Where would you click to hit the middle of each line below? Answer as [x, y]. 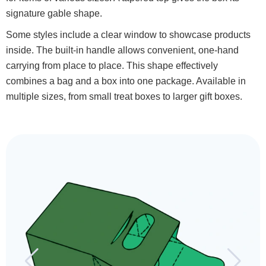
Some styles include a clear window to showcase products [128, 35]
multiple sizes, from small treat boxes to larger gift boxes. [124, 96]
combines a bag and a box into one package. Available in [126, 81]
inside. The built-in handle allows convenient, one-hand [122, 50]
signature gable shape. [54, 13]
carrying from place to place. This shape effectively [112, 66]
